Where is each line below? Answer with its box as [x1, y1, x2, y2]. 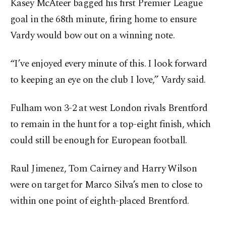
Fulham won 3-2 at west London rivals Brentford [10, 101, 208, 116]
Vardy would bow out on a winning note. [10, 28, 175, 43]
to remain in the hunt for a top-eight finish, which [10, 117, 211, 132]
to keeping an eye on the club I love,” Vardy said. [10, 73, 206, 88]
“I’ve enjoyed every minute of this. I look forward [10, 56, 207, 72]
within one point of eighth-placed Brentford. [10, 194, 189, 209]
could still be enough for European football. [10, 133, 187, 148]
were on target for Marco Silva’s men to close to [10, 178, 203, 193]
